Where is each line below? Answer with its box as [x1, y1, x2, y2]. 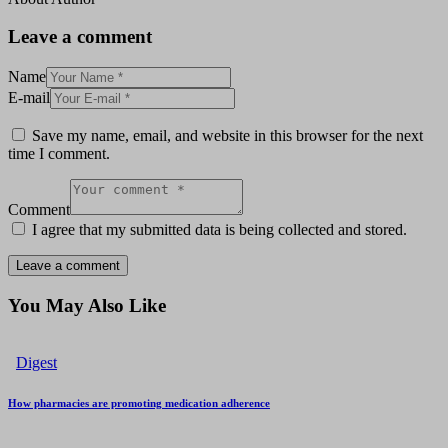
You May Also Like [8, 294, 166, 316]
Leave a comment [8, 26, 152, 48]
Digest [16, 353, 57, 371]
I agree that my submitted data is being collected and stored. [32, 221, 407, 239]
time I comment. [8, 145, 110, 163]
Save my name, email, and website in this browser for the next [32, 127, 423, 145]
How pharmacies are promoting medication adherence [8, 396, 270, 409]
